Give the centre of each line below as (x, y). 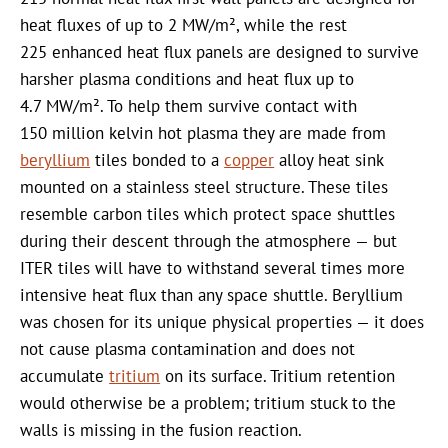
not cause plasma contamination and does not (188, 348)
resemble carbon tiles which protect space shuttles (208, 213)
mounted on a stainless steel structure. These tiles (204, 186)
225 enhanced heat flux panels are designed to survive (220, 51)
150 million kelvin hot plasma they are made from (203, 132)
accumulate (65, 375)
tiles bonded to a (157, 159)
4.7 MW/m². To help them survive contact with (189, 105)
